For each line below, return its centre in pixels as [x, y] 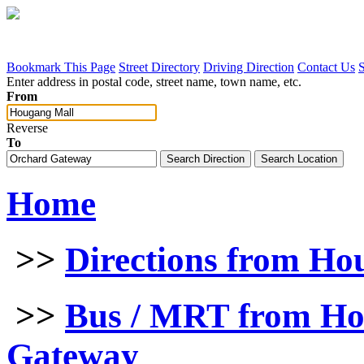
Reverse [27, 128]
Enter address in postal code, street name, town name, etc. [154, 82]
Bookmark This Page [61, 67]
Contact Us [326, 67]
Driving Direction [249, 67]
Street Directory [159, 67]
